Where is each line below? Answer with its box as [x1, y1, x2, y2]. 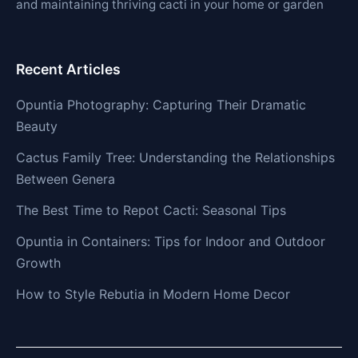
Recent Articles [16, 61, 121, 78]
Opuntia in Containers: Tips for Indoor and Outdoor [16, 233, 325, 250]
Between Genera [16, 171, 115, 188]
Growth [16, 255, 61, 272]
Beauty [16, 118, 58, 135]
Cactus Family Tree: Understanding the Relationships [16, 149, 335, 166]
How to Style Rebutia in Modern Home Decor [16, 286, 290, 303]
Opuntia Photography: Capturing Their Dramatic [16, 97, 306, 113]
